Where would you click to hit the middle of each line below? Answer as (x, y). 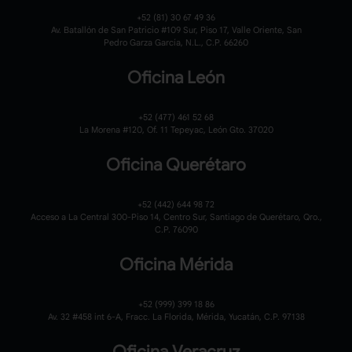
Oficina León (176, 78)
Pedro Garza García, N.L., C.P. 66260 (176, 43)
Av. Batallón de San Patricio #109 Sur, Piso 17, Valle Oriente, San (176, 30)
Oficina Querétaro (176, 165)
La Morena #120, (113, 130)
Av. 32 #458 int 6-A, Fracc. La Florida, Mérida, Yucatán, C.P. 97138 (176, 317)
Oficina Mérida (176, 265)
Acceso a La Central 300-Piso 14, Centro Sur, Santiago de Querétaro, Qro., (176, 217)
